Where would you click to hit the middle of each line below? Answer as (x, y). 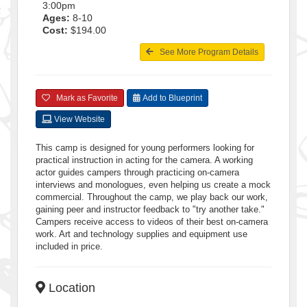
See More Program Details (206, 52)
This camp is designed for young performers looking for (145, 147)
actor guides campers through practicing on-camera (137, 172)
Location (70, 287)
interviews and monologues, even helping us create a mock (153, 184)
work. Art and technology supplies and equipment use (142, 234)
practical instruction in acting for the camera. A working (144, 160)
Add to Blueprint (171, 98)
